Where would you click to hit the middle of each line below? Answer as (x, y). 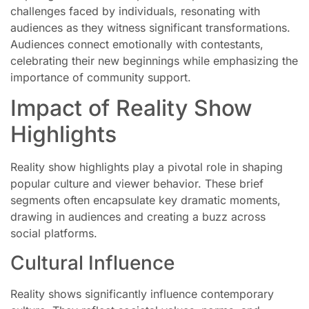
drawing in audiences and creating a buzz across (138, 217)
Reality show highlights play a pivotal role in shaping (147, 167)
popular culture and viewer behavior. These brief (137, 184)
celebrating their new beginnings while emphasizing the (154, 60)
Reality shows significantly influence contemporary (142, 293)
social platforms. (54, 233)
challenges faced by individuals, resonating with (135, 11)
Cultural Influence (92, 262)
